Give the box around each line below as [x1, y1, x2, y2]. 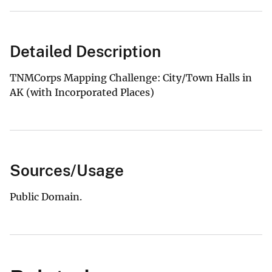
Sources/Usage [10, 161, 124, 180]
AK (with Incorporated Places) [10, 86, 154, 99]
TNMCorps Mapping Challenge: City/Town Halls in [10, 72, 252, 84]
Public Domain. [10, 191, 82, 203]
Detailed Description [10, 42, 161, 61]
